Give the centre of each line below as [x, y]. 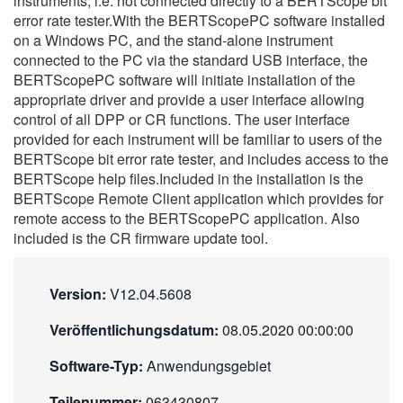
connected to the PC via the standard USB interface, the [191, 60]
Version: [78, 294]
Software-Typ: [96, 366]
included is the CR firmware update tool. [141, 238]
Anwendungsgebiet [207, 366]
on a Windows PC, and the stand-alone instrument [173, 40]
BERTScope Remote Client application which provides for [198, 198]
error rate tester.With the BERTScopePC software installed [199, 20]
